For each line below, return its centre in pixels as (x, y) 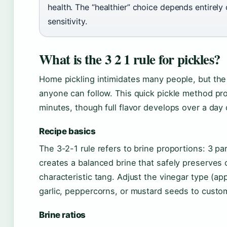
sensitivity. (67, 21)
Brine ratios (62, 215)
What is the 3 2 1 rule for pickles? (130, 59)
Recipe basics (67, 131)
